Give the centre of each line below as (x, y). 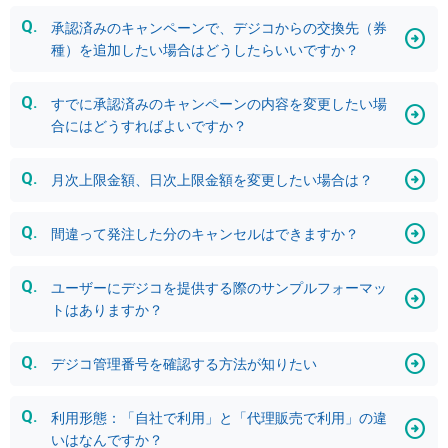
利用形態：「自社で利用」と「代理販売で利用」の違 (219, 417)
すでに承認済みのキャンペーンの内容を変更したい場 (219, 103)
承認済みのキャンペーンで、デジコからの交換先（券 (219, 27)
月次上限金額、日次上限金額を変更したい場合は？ (212, 179)
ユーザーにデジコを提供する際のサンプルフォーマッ (219, 287)
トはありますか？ (107, 309)
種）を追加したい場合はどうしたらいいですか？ (205, 49)
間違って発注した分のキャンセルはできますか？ (205, 233)
